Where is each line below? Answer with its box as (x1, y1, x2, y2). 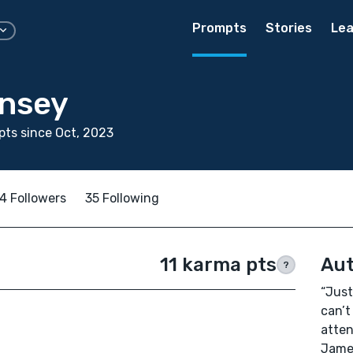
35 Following (85, 191, 159, 206)
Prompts (192, 20, 247, 35)
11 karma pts (159, 254, 277, 276)
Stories (266, 20, 312, 35)
